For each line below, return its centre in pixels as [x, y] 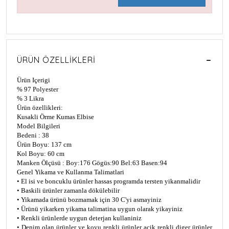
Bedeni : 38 [33, 135]
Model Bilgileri [39, 126]
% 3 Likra [30, 99]
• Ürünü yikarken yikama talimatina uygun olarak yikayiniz [100, 209]
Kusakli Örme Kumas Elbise [55, 117]
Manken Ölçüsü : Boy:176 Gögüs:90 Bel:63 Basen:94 [92, 163]
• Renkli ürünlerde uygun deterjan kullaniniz [79, 218]
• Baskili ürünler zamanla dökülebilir [68, 191]
